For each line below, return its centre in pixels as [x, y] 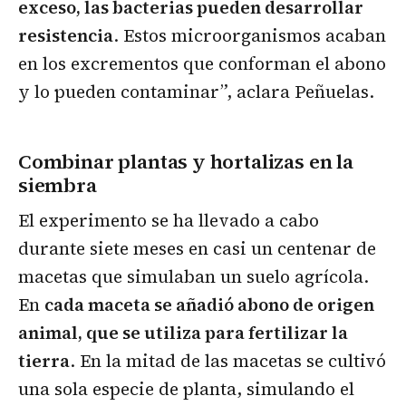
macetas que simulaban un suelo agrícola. [193, 277]
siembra [58, 185]
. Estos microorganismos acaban [250, 36]
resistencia [66, 36]
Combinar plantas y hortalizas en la [186, 162]
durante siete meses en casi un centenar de [197, 249]
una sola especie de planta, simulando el [186, 389]
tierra [44, 361]
